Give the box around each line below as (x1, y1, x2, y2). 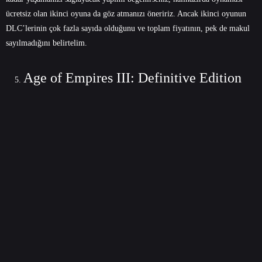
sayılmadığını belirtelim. (6, 38, 87, 47)
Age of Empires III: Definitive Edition (23, 70, 242, 85)
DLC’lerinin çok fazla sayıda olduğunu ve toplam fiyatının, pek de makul (6, 23, 250, 33)
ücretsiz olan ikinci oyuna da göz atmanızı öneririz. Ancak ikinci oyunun (6, 9, 246, 18)
